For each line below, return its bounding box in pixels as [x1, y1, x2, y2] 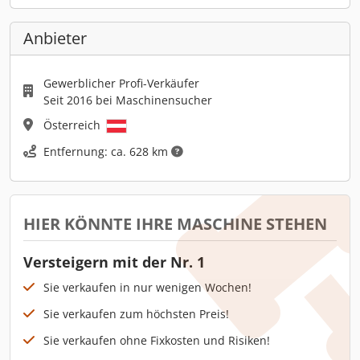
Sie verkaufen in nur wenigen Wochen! [43, 279, 252, 295]
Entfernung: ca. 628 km [43, 143, 171, 159]
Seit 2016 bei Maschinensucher [43, 92, 212, 108]
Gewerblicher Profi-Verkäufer [43, 75, 199, 91]
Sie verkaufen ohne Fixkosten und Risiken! [43, 332, 270, 348]
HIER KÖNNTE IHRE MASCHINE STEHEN [23, 212, 327, 235]
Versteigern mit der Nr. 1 [23, 252, 205, 272]
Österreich [43, 117, 104, 133]
